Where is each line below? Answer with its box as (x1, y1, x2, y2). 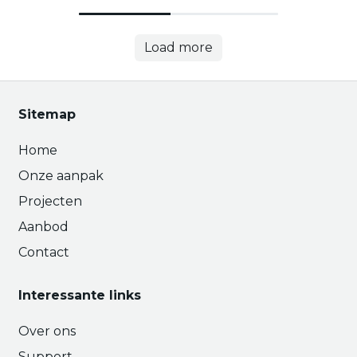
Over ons (18, 324, 76, 339)
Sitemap (18, 107, 76, 122)
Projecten (18, 194, 82, 209)
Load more (144, 39, 213, 55)
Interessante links (18, 288, 145, 303)
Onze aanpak (18, 168, 104, 183)
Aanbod (18, 219, 69, 234)
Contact (18, 245, 69, 260)
